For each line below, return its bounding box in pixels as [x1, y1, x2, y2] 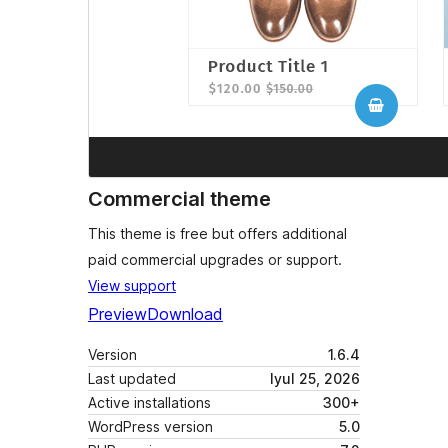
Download [147, 304, 223, 325]
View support [88, 277, 176, 295]
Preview [88, 304, 147, 325]
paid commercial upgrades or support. [88, 251, 342, 269]
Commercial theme [88, 187, 271, 212]
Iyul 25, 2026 [270, 370, 360, 388]
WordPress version [88, 418, 213, 436]
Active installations [88, 394, 211, 412]
